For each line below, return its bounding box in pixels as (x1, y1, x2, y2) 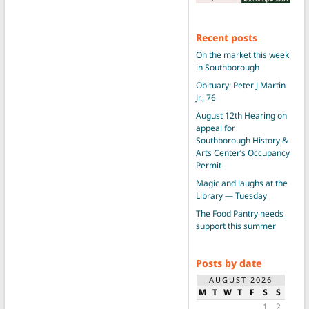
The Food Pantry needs (195, 207, 283, 219)
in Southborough (195, 61, 259, 73)
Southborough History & (195, 134, 288, 146)
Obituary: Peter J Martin (195, 79, 286, 91)
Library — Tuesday (195, 189, 267, 201)
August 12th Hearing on (195, 109, 287, 121)
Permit (195, 159, 221, 171)
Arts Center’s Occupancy (195, 146, 290, 159)
